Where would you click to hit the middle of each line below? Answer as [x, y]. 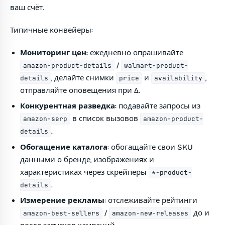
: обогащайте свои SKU [150, 147]
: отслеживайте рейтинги [151, 201]
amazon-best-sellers [62, 213]
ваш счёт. [27, 8]
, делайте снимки [84, 78]
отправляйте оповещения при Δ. [80, 90]
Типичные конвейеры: [51, 30]
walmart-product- [156, 66]
